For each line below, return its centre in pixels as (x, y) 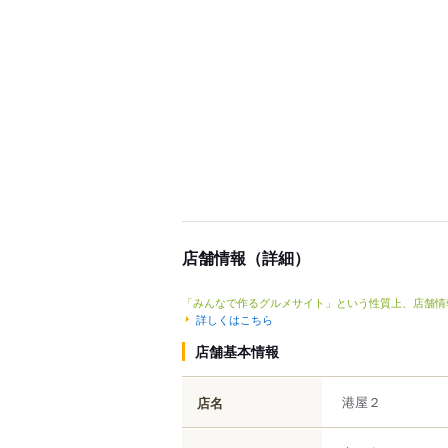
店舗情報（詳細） (246, 257)
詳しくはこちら (234, 318)
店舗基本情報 (237, 350)
